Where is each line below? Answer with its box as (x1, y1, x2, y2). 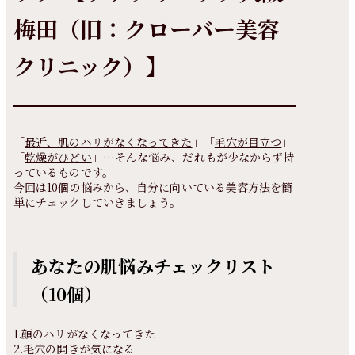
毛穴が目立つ (214, 134, 282, 150)
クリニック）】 (13, 50, 168, 82)
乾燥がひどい (25, 149, 92, 165)
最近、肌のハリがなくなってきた (25, 134, 193, 150)
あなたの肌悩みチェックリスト (30, 254, 276, 278)
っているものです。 (13, 164, 113, 180)
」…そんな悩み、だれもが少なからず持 (91, 149, 295, 165)
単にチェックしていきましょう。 (13, 194, 181, 210)
